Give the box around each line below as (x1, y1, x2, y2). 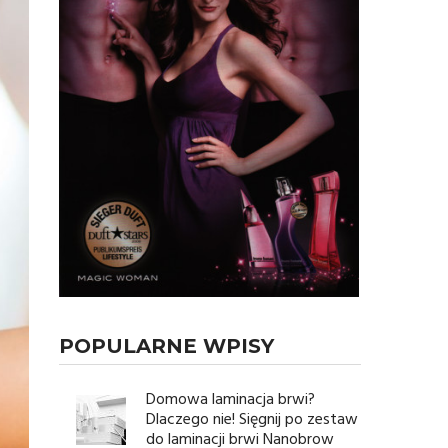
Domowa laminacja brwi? (146, 387, 316, 413)
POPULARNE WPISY (59, 334, 275, 358)
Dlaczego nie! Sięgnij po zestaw (146, 407, 359, 433)
